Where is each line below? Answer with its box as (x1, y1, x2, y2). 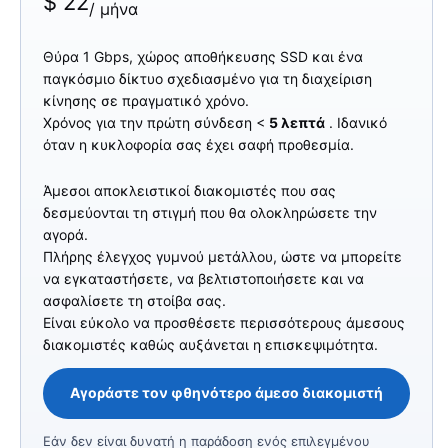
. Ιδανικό (325, 113, 387, 131)
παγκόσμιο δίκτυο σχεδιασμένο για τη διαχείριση (43, 69, 372, 87)
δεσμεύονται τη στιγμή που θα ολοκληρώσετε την (43, 203, 377, 221)
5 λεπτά (269, 113, 325, 131)
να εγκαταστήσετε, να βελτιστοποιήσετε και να (43, 269, 364, 287)
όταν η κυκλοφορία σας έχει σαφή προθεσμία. (43, 135, 354, 153)
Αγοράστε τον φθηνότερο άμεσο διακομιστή (70, 384, 384, 402)
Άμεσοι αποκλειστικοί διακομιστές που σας (43, 181, 336, 199)
